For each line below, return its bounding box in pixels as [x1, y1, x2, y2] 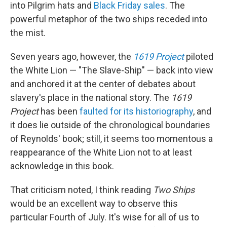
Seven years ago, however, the [10, 51, 133, 62]
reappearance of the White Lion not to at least [10, 146, 192, 158]
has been [39, 105, 80, 117]
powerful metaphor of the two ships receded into [10, 13, 207, 24]
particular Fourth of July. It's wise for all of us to [10, 211, 199, 222]
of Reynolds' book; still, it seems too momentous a [10, 133, 213, 144]
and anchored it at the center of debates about [10, 78, 196, 89]
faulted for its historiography [80, 105, 193, 117]
